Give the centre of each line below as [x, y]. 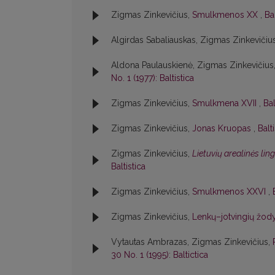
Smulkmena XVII [226, 103]
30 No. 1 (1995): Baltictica [160, 255]
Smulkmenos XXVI [230, 192]
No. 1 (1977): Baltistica [153, 78]
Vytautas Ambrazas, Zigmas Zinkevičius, [192, 242]
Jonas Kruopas [223, 129]
